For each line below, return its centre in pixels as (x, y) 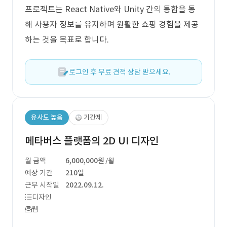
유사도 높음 (47, 117)
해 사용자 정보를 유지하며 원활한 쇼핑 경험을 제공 (112, 24)
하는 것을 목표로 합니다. (67, 40)
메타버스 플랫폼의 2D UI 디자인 (92, 141)
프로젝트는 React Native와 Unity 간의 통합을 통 (110, 9)
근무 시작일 (42, 185)
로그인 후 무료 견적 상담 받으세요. (120, 72)
